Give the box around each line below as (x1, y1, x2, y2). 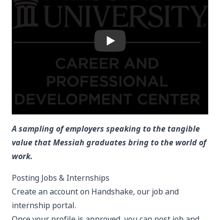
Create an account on (12, 186, 91, 197)
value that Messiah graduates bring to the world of (12, 137, 206, 148)
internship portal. (12, 200, 76, 211)
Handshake (91, 186, 133, 197)
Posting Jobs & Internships (12, 172, 110, 184)
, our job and (133, 186, 179, 197)
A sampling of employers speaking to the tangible (12, 123, 200, 135)
